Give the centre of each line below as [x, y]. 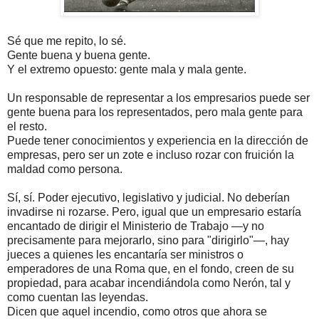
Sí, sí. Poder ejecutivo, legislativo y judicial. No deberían [148, 197]
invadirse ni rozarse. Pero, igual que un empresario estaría [154, 211]
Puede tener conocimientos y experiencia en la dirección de [158, 140]
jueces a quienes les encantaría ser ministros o [125, 254]
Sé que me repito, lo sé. [67, 41]
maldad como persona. [65, 169]
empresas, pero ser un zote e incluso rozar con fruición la [151, 155]
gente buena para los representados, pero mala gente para [155, 112]
